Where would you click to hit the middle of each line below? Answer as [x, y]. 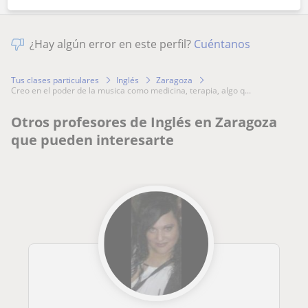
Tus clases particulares [55, 80]
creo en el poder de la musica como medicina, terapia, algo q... [134, 90]
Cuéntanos [222, 44]
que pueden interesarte [92, 140]
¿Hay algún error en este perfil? [112, 44]
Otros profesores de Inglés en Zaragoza [144, 122]
